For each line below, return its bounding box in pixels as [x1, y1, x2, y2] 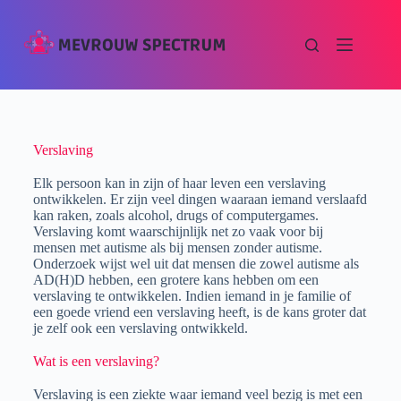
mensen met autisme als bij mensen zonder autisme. [32, 240, 322, 255]
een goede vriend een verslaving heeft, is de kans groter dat [32, 304, 366, 320]
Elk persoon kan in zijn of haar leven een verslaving [32, 175, 326, 191]
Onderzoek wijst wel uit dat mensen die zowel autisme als [32, 256, 359, 271]
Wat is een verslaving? [32, 354, 159, 369]
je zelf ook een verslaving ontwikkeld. [32, 320, 248, 336]
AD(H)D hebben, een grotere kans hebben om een [32, 272, 319, 287]
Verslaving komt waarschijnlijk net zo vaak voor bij [32, 224, 323, 239]
